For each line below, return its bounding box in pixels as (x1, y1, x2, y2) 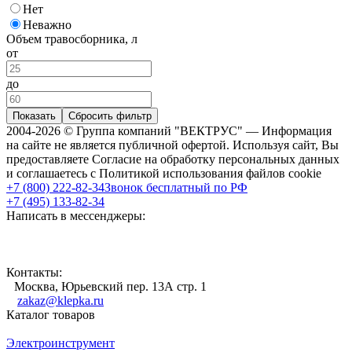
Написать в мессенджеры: (6, 208, 145, 222)
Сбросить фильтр (68, 109, 152, 122)
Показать (13, 109, 56, 122)
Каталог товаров (6, 307, 95, 321)
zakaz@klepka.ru (17, 293, 104, 307)
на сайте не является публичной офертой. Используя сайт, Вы (6, 137, 339, 152)
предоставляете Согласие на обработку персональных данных (6, 152, 339, 166)
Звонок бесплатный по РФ (104, 180, 247, 194)
